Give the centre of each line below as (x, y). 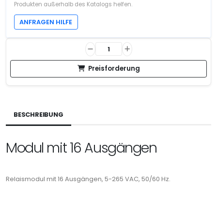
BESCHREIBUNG (39, 114)
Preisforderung (114, 68)
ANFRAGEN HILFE (46, 22)
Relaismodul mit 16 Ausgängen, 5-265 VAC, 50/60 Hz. (88, 179)
